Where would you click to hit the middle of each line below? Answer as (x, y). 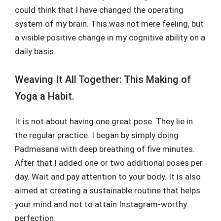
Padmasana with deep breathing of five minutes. (105, 149)
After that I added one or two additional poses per (109, 163)
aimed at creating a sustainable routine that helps (108, 190)
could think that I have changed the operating (99, 10)
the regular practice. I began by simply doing (97, 135)
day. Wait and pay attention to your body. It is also (108, 176)
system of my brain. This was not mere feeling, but (109, 24)
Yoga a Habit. (45, 96)
